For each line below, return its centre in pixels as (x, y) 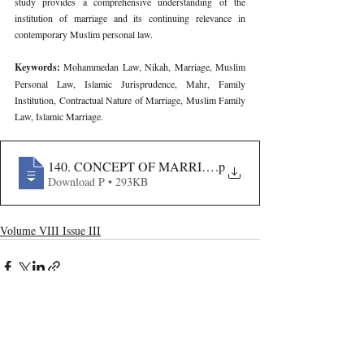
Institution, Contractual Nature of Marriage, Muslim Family (130, 100)
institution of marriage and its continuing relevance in (130, 18)
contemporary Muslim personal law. (84, 34)
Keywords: (39, 67)
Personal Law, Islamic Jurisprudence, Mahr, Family (130, 84)
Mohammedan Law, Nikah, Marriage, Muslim (155, 67)
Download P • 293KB (98, 181)
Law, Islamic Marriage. (59, 116)
